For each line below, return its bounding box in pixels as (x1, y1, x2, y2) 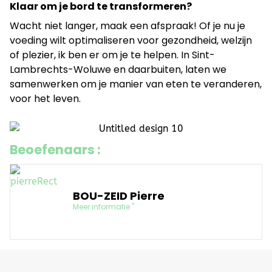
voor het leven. (10, 91, 81, 106)
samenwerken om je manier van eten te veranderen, (10, 76, 262, 91)
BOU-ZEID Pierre (72, 188, 165, 204)
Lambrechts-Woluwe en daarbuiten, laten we (10, 62, 226, 76)
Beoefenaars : (10, 140, 101, 158)
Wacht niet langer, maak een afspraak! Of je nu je (10, 18, 245, 33)
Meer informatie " (72, 202, 134, 212)
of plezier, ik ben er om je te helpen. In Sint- (10, 47, 215, 62)
